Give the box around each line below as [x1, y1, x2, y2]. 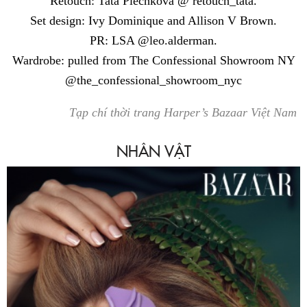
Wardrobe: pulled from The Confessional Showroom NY [12, 53, 295, 67]
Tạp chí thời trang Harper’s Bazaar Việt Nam [69, 105, 300, 119]
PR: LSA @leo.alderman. [90, 33, 217, 47]
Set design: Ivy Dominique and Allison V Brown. [30, 13, 277, 27]
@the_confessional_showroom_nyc [65, 73, 242, 87]
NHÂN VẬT [116, 139, 191, 161]
